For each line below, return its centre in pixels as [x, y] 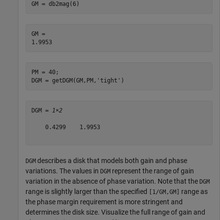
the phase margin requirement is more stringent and [104, 202]
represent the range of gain [152, 171]
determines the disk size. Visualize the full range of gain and [115, 212]
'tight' [109, 80]
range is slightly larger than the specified [87, 192]
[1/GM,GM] [164, 192]
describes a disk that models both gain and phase [111, 161]
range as [194, 192]
